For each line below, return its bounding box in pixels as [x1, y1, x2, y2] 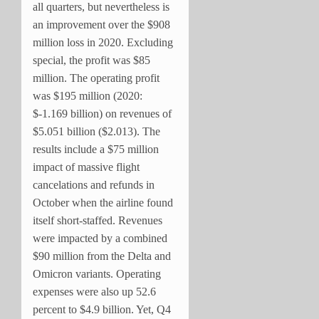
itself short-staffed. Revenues [33, 214, 162, 226]
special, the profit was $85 [33, 53, 150, 66]
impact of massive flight [33, 160, 140, 173]
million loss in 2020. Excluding [33, 36, 173, 48]
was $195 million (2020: [33, 89, 142, 102]
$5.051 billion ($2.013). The [33, 125, 160, 137]
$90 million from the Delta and [33, 249, 171, 262]
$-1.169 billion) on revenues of [33, 107, 172, 120]
